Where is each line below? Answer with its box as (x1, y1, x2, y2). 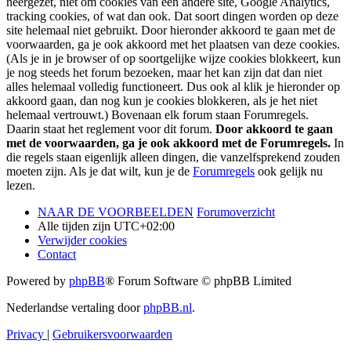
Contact (38, 248, 76, 262)
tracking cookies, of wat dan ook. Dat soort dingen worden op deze (6, 9, 338, 24)
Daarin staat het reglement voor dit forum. (6, 122, 215, 136)
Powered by (6, 274, 69, 288)
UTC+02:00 (114, 219, 175, 233)
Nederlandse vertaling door (6, 301, 143, 315)
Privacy (6, 327, 44, 342)
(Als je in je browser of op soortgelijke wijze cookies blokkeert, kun (6, 52, 341, 66)
